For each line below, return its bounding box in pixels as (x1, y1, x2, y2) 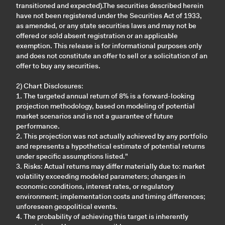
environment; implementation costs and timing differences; (16, 191, 205, 201)
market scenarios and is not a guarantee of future (16, 111, 173, 121)
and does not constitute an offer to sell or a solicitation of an (16, 51, 207, 60)
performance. (16, 121, 60, 131)
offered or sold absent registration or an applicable (16, 31, 178, 40)
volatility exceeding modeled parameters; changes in (16, 171, 185, 181)
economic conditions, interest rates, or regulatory (16, 181, 174, 191)
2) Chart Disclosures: (16, 81, 83, 90)
